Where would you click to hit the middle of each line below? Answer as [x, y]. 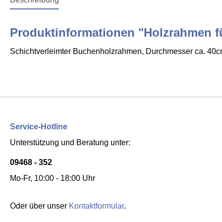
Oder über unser [39, 206]
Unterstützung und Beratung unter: [70, 142]
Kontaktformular [96, 206]
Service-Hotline [39, 126]
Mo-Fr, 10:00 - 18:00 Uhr [53, 178]
